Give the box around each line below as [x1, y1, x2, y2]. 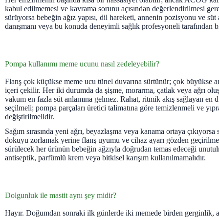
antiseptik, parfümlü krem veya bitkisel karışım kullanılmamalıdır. [5, 153, 206, 162]
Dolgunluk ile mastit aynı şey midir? [5, 191, 116, 200]
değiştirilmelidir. [5, 112, 54, 121]
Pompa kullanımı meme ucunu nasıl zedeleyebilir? [5, 59, 159, 68]
